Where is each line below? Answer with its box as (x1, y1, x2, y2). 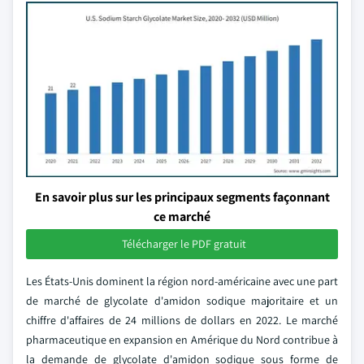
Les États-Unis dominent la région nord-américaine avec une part (26, 274, 338, 288)
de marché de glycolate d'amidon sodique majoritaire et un (26, 293, 338, 308)
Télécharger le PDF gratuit (121, 236, 246, 251)
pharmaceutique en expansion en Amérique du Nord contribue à (26, 332, 338, 347)
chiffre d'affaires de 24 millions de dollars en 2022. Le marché (26, 313, 338, 327)
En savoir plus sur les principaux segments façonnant (34, 188, 330, 206)
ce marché (154, 208, 210, 225)
